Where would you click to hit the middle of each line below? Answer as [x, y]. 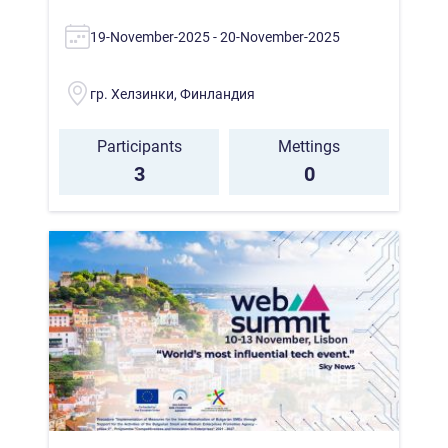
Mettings [309, 146]
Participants [139, 146]
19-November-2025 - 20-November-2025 [215, 36]
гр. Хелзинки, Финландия [172, 93]
